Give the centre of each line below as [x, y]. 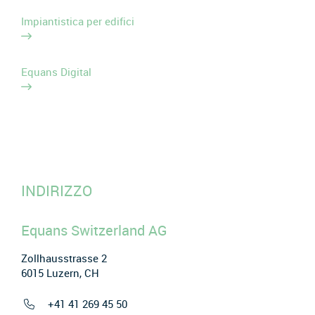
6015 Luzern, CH [60, 273]
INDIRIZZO [57, 191]
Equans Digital [56, 72]
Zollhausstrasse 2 [64, 258]
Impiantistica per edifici [78, 21]
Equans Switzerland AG [94, 231]
